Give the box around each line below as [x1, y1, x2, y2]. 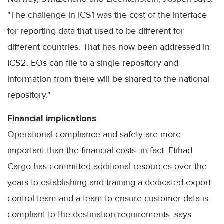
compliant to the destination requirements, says [7, 209, 191, 220]
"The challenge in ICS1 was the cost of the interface [7, 9, 207, 21]
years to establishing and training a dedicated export [7, 177, 211, 188]
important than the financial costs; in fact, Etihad [7, 145, 192, 156]
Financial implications [7, 113, 96, 124]
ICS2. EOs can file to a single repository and [7, 57, 178, 69]
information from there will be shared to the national [7, 73, 209, 85]
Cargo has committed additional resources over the [7, 161, 207, 172]
